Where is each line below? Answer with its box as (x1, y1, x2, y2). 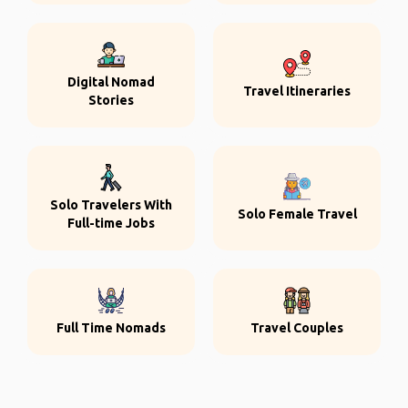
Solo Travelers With (50, 198, 172, 212)
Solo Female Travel (237, 207, 357, 221)
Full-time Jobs (67, 216, 155, 230)
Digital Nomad (67, 75, 155, 89)
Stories (88, 93, 134, 107)
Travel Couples (250, 321, 343, 335)
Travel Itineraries (243, 84, 351, 98)
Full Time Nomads (56, 321, 166, 335)
